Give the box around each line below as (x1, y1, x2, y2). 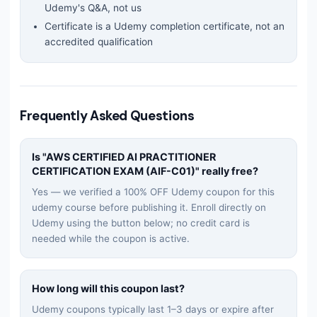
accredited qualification (45, 35, 153, 47)
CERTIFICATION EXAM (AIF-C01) (32, 164, 195, 177)
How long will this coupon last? (32, 282, 185, 294)
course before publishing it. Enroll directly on (62, 201, 266, 213)
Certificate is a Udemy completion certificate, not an (45, 20, 284, 32)
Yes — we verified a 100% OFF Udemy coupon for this (32, 185, 275, 197)
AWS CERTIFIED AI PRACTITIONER (46, 150, 216, 163)
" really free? (195, 164, 258, 177)
